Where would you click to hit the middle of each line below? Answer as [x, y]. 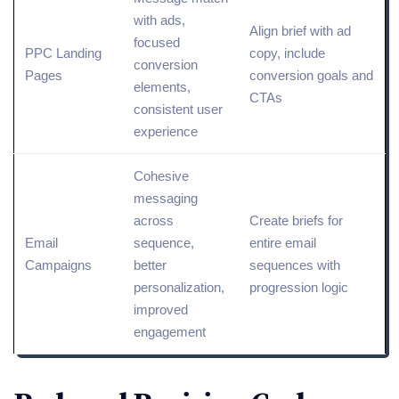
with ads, [159, 20]
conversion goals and [311, 75]
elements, [162, 86]
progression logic [299, 287]
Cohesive [161, 175]
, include [301, 53]
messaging [166, 198]
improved [161, 309]
